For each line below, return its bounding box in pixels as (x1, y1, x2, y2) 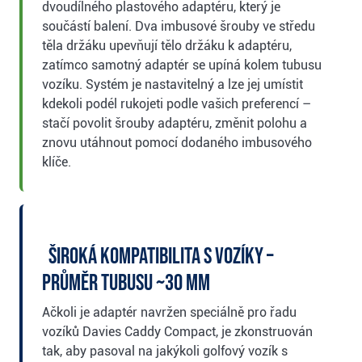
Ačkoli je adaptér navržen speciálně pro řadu (42, 305, 297, 321)
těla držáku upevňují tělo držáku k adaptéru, (42, 38, 292, 54)
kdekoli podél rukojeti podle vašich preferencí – (42, 96, 311, 112)
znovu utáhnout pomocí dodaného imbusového (42, 135, 312, 151)
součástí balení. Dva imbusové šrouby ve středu (42, 19, 315, 35)
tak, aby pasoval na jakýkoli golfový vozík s (42, 343, 288, 360)
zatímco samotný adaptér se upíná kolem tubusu (42, 57, 322, 74)
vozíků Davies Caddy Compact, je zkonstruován (42, 324, 313, 340)
